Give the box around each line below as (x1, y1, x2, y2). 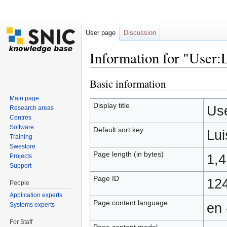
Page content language (93, 198, 168, 207)
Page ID (93, 174, 119, 182)
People (10, 179, 30, 186)
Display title (93, 101, 130, 109)
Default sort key (93, 125, 143, 134)
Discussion (124, 29, 156, 36)
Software (10, 123, 34, 131)
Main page (10, 94, 40, 102)
